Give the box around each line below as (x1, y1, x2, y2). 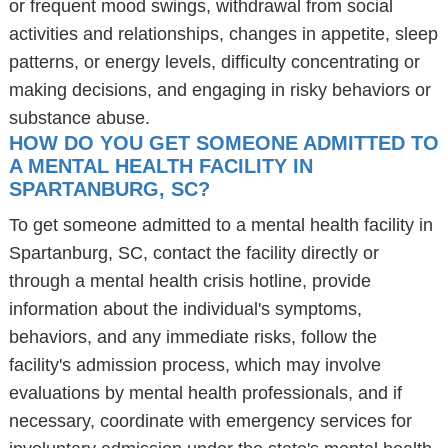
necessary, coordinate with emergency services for (8, 411, 412, 431)
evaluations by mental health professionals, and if (8, 383, 402, 403)
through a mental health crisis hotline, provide (8, 271, 371, 291)
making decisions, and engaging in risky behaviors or (8, 80, 431, 100)
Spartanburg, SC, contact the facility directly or (8, 243, 379, 263)
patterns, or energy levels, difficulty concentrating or (8, 52, 420, 72)
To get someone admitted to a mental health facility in (8, 215, 433, 235)
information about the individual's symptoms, (8, 299, 362, 319)
